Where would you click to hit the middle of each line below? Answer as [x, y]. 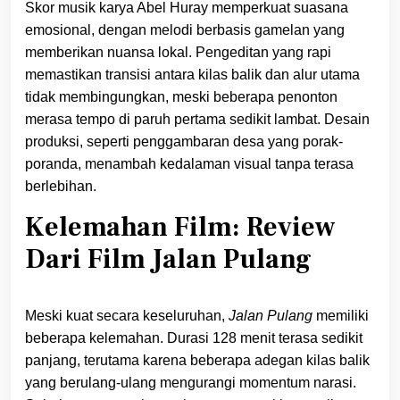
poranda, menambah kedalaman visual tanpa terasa [189, 163]
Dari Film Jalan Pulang [168, 259]
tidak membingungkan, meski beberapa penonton [181, 96]
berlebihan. [61, 186]
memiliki [341, 315]
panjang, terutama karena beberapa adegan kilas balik [197, 360]
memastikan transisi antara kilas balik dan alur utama [192, 74]
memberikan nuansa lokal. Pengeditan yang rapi [178, 52]
